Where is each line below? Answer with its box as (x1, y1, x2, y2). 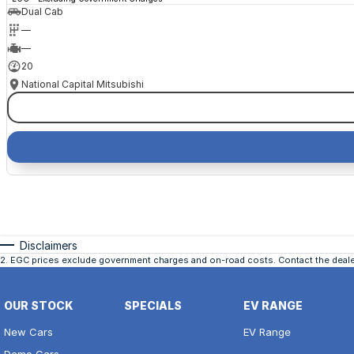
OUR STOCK (4, 298, 73, 312)
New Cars (4, 325, 53, 338)
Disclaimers (20, 238, 77, 252)
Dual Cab (21, 6, 63, 17)
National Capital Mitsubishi (21, 78, 144, 90)
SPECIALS (123, 298, 182, 312)
